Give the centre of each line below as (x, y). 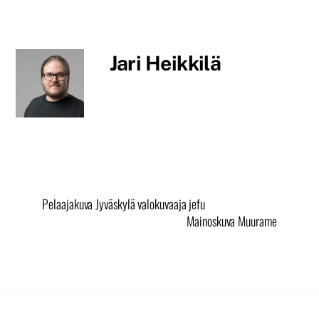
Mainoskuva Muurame (232, 221)
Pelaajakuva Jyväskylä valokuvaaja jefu (124, 204)
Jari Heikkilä (165, 63)
